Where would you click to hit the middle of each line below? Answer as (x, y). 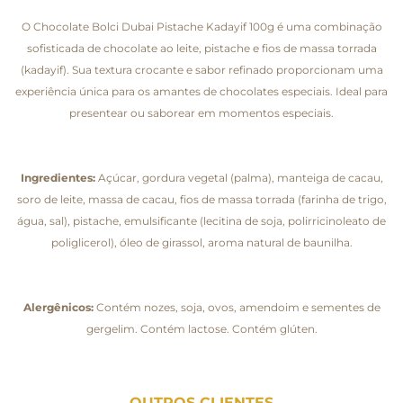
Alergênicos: (58, 307)
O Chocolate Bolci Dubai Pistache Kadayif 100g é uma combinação (201, 26)
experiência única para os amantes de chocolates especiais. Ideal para (201, 91)
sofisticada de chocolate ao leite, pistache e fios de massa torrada (201, 48)
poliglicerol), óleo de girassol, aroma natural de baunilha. (201, 242)
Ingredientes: (58, 177)
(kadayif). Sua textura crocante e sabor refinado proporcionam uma (201, 69)
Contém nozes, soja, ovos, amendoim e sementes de (237, 307)
